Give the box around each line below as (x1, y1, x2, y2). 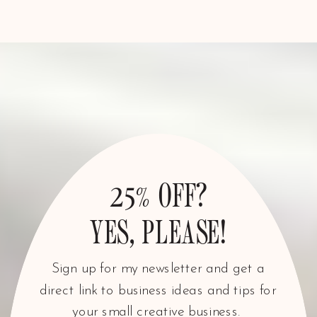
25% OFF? (109, 173, 207, 213)
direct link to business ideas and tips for (40, 282, 277, 298)
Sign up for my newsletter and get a (51, 261, 265, 277)
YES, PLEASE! (89, 210, 226, 250)
